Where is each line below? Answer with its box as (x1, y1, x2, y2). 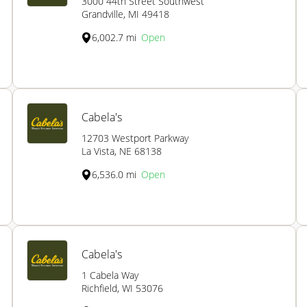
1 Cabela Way (82, 269, 138, 282)
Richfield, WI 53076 (82, 282, 163, 295)
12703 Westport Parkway (82, 132, 188, 145)
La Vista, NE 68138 (82, 145, 162, 158)
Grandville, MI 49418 (82, 8, 169, 21)
